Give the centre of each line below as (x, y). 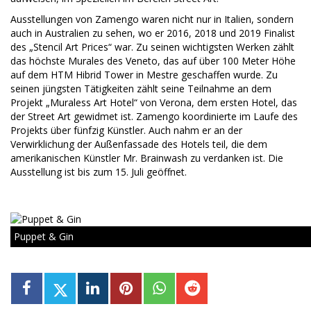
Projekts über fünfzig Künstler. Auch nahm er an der (126, 131)
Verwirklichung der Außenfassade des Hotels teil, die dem (139, 144)
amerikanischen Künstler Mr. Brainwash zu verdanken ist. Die (147, 158)
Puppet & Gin (44, 237)
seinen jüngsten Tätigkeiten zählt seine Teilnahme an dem (141, 89)
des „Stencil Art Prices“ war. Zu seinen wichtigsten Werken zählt (152, 47)
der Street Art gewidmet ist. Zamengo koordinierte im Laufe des (154, 117)
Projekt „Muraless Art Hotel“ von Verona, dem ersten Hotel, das (154, 103)
